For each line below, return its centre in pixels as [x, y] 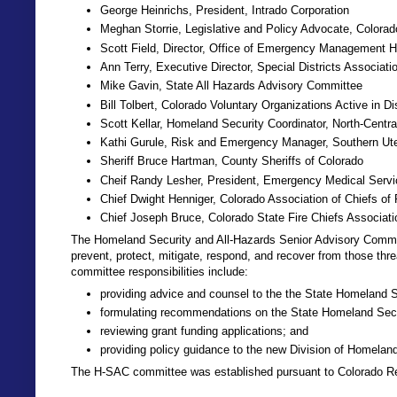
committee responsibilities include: [160, 271]
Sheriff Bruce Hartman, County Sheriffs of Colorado [232, 161]
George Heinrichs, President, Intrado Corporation [225, 11]
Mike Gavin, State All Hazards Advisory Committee [231, 86]
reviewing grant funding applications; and [204, 331]
